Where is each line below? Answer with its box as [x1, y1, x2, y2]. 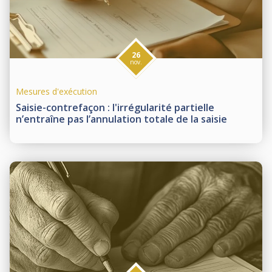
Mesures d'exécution [16, 86, 97, 98]
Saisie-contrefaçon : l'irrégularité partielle [16, 101, 214, 115]
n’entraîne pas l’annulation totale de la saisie [16, 112, 227, 126]
